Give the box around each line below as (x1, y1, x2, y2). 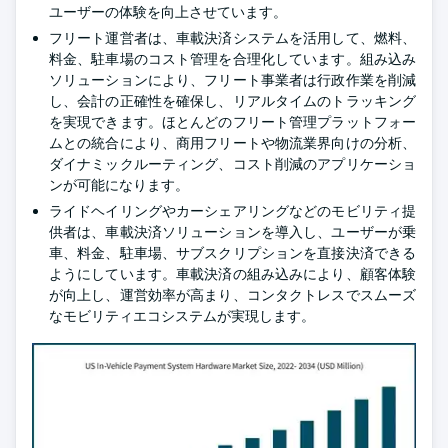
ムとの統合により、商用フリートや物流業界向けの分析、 (49, 134, 416, 152)
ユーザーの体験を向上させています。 (49, 3, 287, 21)
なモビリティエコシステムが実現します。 (49, 307, 315, 325)
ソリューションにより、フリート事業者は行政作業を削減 (49, 71, 416, 89)
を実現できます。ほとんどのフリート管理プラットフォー (49, 113, 416, 131)
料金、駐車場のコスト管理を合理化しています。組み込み (49, 50, 416, 68)
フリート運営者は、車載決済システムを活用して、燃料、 (49, 29, 416, 47)
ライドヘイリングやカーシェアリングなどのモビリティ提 (49, 202, 416, 220)
